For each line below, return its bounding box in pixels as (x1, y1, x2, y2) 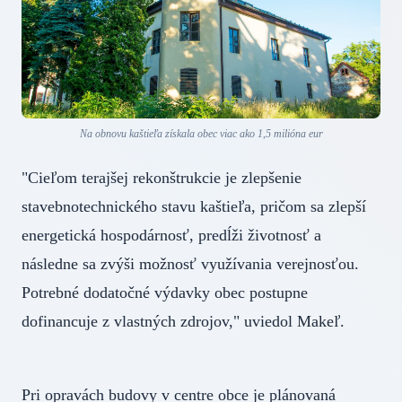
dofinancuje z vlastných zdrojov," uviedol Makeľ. (22, 311, 345, 330)
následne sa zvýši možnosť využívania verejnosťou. (22, 254, 359, 273)
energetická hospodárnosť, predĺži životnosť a (22, 225, 321, 244)
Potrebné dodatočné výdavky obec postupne (22, 283, 308, 301)
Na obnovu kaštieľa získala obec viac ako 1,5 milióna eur (79, 127, 323, 140)
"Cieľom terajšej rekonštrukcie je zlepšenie (22, 168, 301, 187)
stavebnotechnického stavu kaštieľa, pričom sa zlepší (22, 197, 366, 215)
